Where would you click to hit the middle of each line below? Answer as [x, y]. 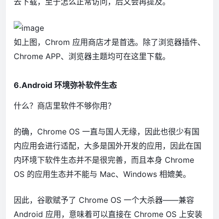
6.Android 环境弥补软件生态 [65, 85]
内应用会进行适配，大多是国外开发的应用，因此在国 [108, 145]
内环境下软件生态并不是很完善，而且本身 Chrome [104, 160]
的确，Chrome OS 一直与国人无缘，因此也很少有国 [107, 131]
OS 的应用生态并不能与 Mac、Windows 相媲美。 [102, 174]
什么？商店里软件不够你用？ [65, 105]
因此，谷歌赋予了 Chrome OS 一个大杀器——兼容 [104, 200]
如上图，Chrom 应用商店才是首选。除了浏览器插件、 [109, 42]
